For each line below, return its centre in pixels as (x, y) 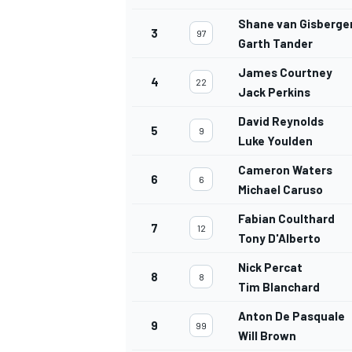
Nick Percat (270, 268)
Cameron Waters (285, 170)
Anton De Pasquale (291, 316)
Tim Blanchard (279, 287)
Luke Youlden (275, 141)
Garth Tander (275, 44)
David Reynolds (281, 121)
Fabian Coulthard (286, 219)
